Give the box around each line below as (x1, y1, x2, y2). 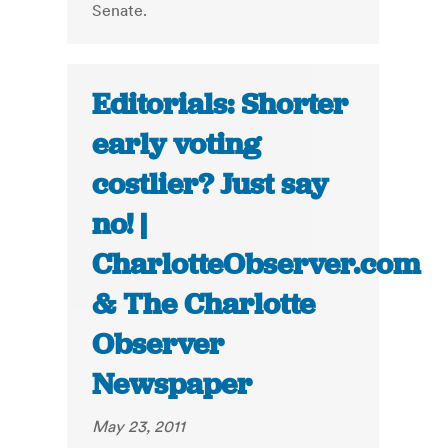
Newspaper (92, 365, 253, 404)
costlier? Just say (92, 165, 329, 204)
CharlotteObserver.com (92, 245, 421, 284)
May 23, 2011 (92, 416, 186, 437)
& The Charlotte (92, 285, 316, 324)
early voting (92, 125, 262, 164)
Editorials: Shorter (92, 85, 349, 124)
